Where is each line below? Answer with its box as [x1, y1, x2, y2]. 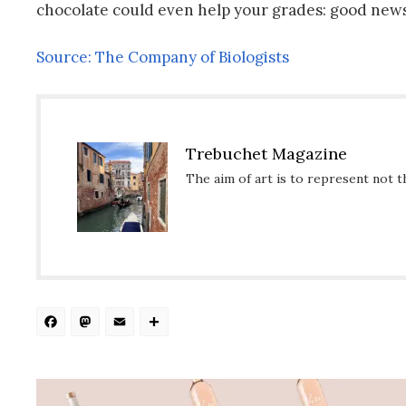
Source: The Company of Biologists [36, 46, 289, 67]
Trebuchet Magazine [186, 142, 347, 164]
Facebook [72, 308, 197, 346]
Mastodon [106, 308, 239, 346]
